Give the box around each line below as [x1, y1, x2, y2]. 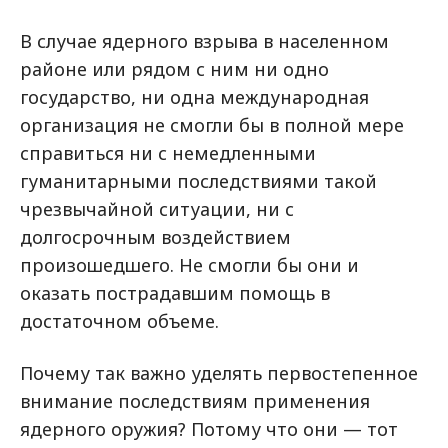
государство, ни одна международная [20, 85, 369, 109]
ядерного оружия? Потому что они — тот [20, 417, 398, 441]
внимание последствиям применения [20, 389, 370, 413]
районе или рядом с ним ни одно [20, 57, 329, 81]
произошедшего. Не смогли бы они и [20, 253, 359, 277]
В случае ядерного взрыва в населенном [20, 29, 389, 53]
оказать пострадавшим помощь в [20, 281, 330, 305]
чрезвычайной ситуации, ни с [20, 197, 294, 221]
